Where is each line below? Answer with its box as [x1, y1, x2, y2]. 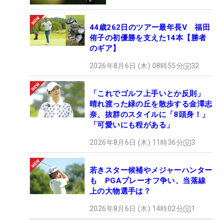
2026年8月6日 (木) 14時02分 [90, 205, 183, 213]
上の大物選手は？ [90, 187, 151, 196]
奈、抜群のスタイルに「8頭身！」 [90, 110, 210, 119]
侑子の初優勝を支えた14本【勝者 [90, 33, 207, 43]
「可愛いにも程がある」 [90, 120, 174, 130]
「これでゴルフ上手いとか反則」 [90, 89, 205, 99]
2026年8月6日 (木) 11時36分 [90, 138, 183, 147]
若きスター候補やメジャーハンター [90, 166, 213, 175]
